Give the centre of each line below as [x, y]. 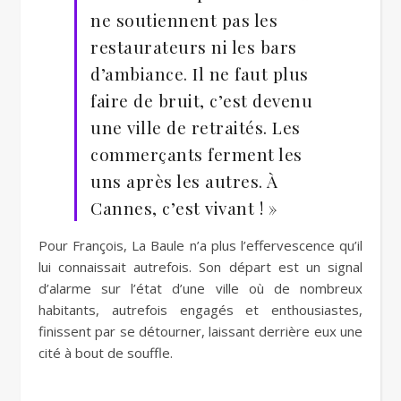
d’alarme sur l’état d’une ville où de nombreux [200, 288]
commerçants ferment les [196, 154]
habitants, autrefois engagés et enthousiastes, [200, 310]
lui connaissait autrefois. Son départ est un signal [200, 267]
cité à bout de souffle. [106, 353]
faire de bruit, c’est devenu [201, 100]
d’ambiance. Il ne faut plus [200, 73]
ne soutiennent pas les [184, 20]
